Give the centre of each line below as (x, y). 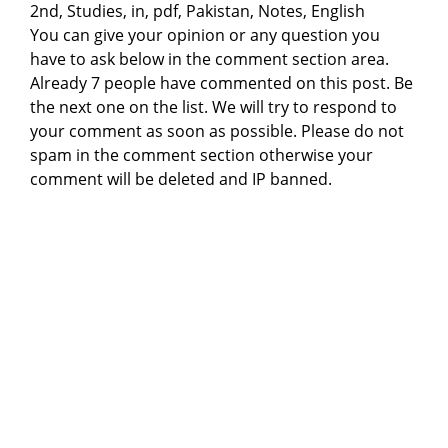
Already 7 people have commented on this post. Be (221, 82)
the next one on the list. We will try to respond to (213, 106)
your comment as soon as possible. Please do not (217, 130)
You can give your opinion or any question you (205, 34)
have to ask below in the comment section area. (209, 58)
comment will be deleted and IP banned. (181, 178)
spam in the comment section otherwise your (201, 154)
